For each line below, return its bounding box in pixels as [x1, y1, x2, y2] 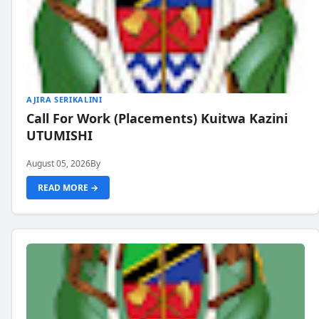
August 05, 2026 [26, 157, 90, 169]
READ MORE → [38, 182, 98, 194]
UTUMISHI [26, 127, 93, 144]
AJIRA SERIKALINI [26, 94, 103, 105]
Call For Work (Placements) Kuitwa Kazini [26, 110, 288, 127]
